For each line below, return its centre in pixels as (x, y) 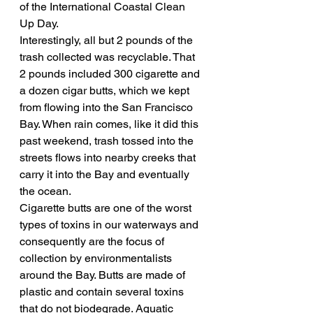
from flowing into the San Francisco (108, 107)
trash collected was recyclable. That (109, 57)
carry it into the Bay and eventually (106, 174)
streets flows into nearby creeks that (109, 158)
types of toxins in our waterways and (110, 225)
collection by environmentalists (97, 258)
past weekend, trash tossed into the (108, 141)
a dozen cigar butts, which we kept (106, 90)
